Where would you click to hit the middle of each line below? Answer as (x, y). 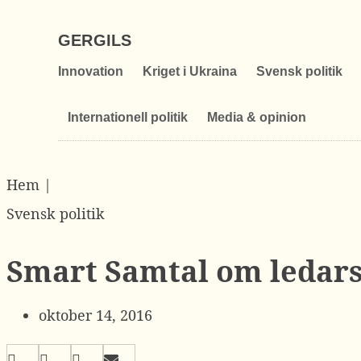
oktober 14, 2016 (95, 315)
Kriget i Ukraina (190, 71)
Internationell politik (128, 117)
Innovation (91, 71)
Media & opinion (257, 117)
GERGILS (95, 40)
